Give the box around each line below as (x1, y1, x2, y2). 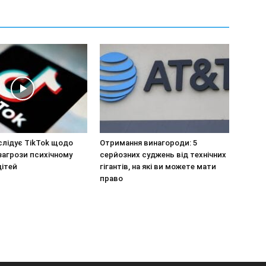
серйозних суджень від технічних (100, 150, 226, 159)
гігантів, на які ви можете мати (100, 161, 216, 171)
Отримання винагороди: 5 (100, 138, 197, 147)
